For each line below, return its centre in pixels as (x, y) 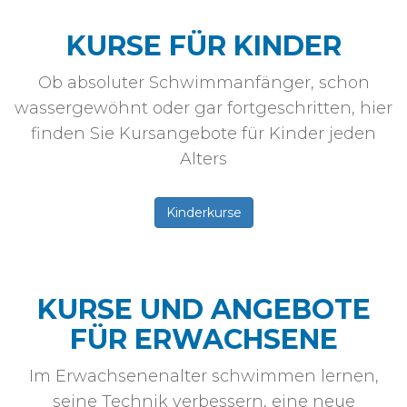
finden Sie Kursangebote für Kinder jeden (203, 134)
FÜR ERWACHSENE (203, 340)
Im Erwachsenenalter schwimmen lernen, (203, 377)
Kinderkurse (203, 213)
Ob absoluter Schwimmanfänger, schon (203, 83)
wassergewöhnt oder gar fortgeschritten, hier (203, 109)
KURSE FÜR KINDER (203, 46)
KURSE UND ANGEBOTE (203, 310)
